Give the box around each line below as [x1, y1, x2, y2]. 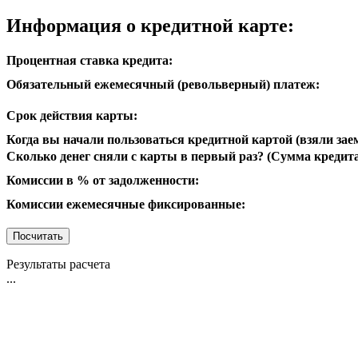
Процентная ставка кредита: [6, 54, 173, 68]
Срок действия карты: [6, 109, 137, 123]
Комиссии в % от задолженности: [6, 173, 199, 188]
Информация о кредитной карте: [6, 15, 294, 37]
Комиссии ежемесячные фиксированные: [6, 197, 245, 212]
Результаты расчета [6, 257, 110, 272]
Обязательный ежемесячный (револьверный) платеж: [6, 78, 320, 92]
